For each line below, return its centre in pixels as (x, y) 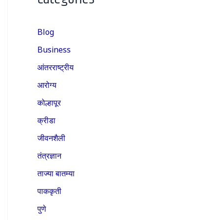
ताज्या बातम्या (56, 173)
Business (54, 49)
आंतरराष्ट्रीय (55, 67)
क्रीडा (46, 120)
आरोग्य (47, 84)
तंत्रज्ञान (49, 155)
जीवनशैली (51, 137)
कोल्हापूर (49, 102)
